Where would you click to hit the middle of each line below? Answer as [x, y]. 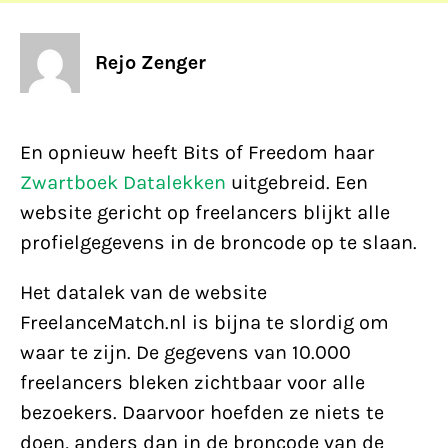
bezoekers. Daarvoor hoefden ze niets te [202, 412]
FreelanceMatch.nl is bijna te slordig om [204, 322]
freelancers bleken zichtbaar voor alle [192, 382]
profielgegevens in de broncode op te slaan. [218, 242]
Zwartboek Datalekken [123, 182]
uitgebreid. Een [297, 182]
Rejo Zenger [150, 62]
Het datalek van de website [143, 292]
